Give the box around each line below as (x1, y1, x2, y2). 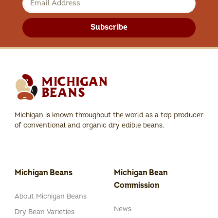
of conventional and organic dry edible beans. (15, 121, 164, 129)
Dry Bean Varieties (15, 208, 74, 217)
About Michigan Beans (15, 192, 87, 201)
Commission (114, 181, 160, 191)
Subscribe (91, 22, 127, 33)
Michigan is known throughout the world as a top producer (15, 110, 203, 119)
